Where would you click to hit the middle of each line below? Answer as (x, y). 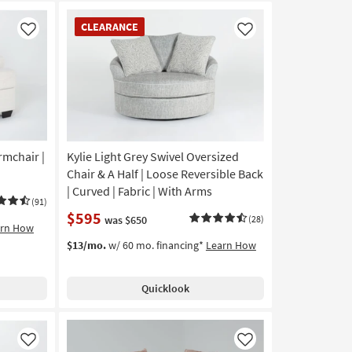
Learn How (231, 246)
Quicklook (165, 289)
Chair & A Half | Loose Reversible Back (165, 174)
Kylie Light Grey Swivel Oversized (152, 157)
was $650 (125, 220)
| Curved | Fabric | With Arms (139, 191)
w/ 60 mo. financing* (156, 246)
